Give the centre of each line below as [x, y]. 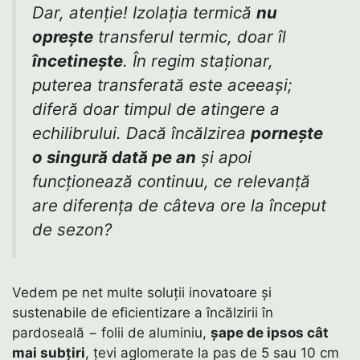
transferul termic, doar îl [190, 37]
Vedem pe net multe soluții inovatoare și [142, 292]
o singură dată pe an [114, 157]
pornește [287, 133]
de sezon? [72, 230]
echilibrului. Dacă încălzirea [141, 133]
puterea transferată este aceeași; [162, 85]
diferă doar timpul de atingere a [156, 109]
